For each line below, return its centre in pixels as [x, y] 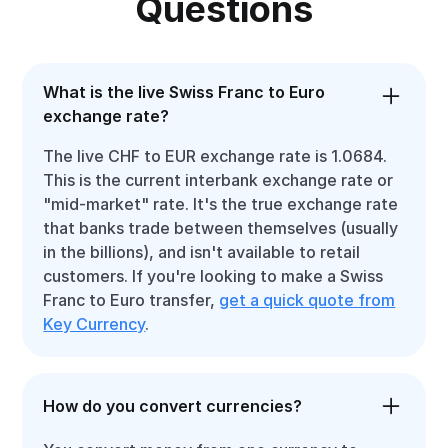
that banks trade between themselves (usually [221, 228]
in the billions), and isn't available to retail [202, 252]
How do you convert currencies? [173, 406]
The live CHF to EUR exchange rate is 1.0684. [215, 156]
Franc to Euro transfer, [131, 300]
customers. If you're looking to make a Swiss [213, 276]
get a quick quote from [307, 300]
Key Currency [94, 324]
